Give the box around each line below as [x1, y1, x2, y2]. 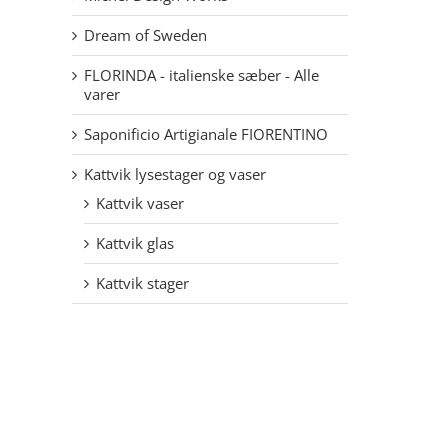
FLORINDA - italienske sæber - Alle [84, 64, 319, 85]
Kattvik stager [96, 272, 189, 293]
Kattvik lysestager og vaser [84, 163, 266, 184]
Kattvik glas [96, 232, 174, 253]
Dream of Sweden [84, 24, 207, 45]
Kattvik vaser [96, 192, 184, 213]
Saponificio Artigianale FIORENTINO [84, 123, 328, 144]
